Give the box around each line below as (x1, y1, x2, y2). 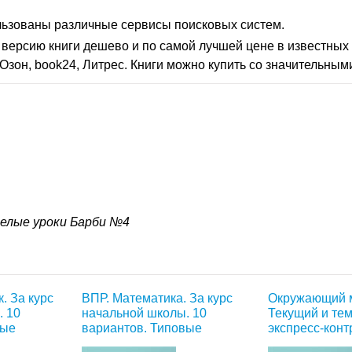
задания (82, 336, 130, 350)
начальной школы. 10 (82, 306, 207, 320)
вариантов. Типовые (82, 321, 202, 335)
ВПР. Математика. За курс (82, 291, 233, 305)
